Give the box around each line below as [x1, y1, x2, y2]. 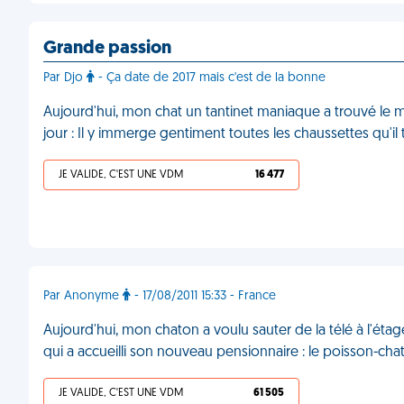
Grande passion [43, 40, 171, 58]
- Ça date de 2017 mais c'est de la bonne [95, 71, 326, 85]
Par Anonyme [43, 289, 123, 303]
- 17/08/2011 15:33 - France [131, 289, 276, 303]
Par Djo [43, 71, 87, 85]
